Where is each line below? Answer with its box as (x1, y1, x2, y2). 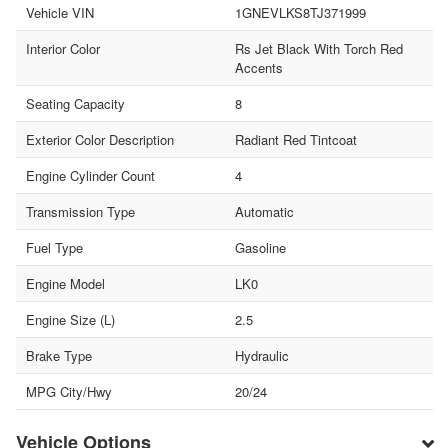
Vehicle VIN (26, 2, 94, 22)
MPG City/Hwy (26, 381, 112, 401)
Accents (234, 57, 283, 77)
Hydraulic (234, 345, 289, 365)
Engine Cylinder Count (26, 165, 155, 185)
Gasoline (234, 237, 286, 257)
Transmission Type (26, 201, 135, 221)
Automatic (234, 201, 294, 221)
